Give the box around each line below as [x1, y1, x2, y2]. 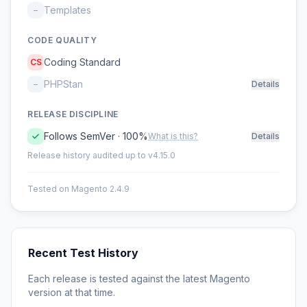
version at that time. [28, 286, 115, 298]
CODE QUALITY [27, 35, 97, 45]
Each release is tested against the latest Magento [28, 273, 250, 284]
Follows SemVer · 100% [44, 130, 148, 142]
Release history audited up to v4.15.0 [27, 150, 175, 160]
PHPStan [44, 78, 83, 90]
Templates [44, 4, 91, 16]
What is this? [148, 131, 198, 141]
